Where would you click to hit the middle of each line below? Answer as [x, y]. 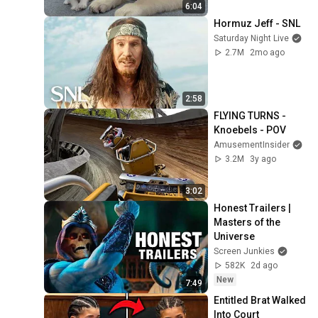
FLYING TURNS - [250, 116]
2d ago [264, 266]
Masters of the [247, 223]
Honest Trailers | [253, 208]
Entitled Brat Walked [260, 300]
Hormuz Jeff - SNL [257, 24]
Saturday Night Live [252, 39]
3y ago [263, 159]
